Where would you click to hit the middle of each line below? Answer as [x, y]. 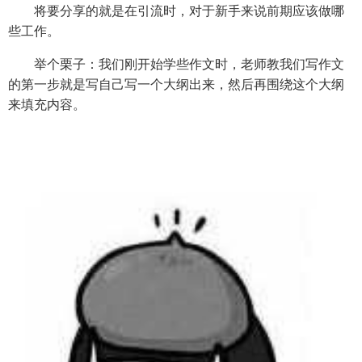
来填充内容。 [47, 104]
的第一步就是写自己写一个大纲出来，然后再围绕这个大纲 [176, 84]
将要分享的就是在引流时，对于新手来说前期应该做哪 [176, 11]
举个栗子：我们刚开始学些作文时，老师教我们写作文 [176, 64]
